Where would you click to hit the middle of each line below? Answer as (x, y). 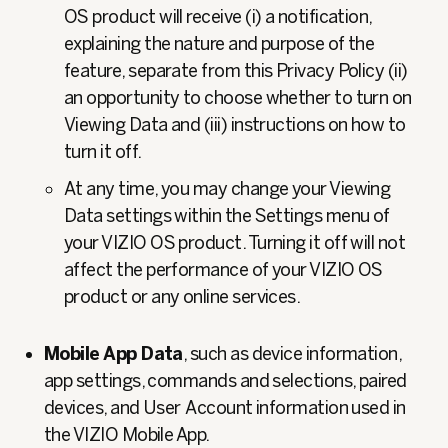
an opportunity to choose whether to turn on (238, 98)
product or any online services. (182, 297)
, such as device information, (292, 354)
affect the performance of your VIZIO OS (223, 270)
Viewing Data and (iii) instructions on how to (235, 125)
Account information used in (295, 408)
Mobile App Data (113, 354)
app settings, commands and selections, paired (225, 381)
